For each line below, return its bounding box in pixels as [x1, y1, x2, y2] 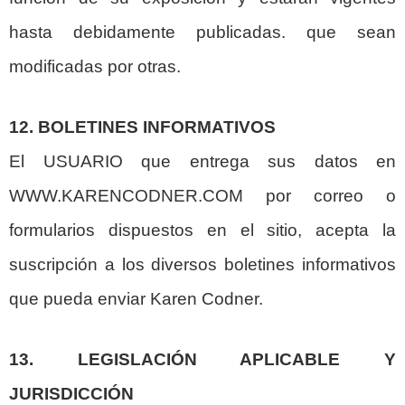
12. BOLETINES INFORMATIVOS [9, 117, 276, 137]
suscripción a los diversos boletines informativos [9, 254, 396, 274]
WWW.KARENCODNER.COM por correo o [9, 185, 396, 205]
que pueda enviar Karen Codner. [9, 288, 263, 308]
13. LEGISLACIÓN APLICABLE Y [9, 349, 396, 369]
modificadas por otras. [9, 57, 181, 77]
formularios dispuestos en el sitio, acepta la [9, 220, 396, 240]
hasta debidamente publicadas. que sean [9, 23, 396, 42]
